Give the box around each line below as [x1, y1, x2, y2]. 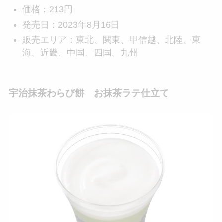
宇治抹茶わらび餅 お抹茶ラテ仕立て [8, 88, 169, 99]
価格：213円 [22, 4, 73, 15]
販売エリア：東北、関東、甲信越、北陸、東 [22, 35, 201, 45]
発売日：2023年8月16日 [22, 19, 119, 30]
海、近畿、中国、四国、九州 [22, 48, 138, 58]
